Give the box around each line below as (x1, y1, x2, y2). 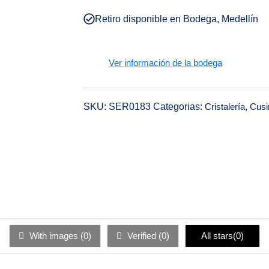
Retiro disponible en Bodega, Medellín (94, 13, 258, 24)
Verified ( (125, 230, 162, 241)
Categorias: (153, 101, 202, 112)
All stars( (201, 230, 236, 241)
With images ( (27, 230, 83, 241)
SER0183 (108, 101, 153, 112)
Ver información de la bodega (108, 58, 222, 68)
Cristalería (204, 101, 245, 112)
